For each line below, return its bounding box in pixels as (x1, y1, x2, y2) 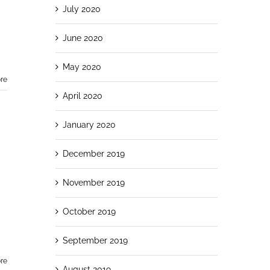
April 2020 (62, 90, 102, 101)
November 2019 (62, 177, 125, 187)
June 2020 (62, 33, 103, 43)
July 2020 (62, 4, 101, 14)
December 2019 (62, 148, 125, 159)
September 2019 (62, 235, 128, 245)
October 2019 (62, 206, 116, 216)
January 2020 (62, 119, 116, 130)
